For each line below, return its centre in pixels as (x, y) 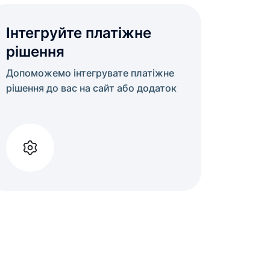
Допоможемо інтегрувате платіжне (90, 73)
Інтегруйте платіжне (79, 33)
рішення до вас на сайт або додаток (91, 88)
